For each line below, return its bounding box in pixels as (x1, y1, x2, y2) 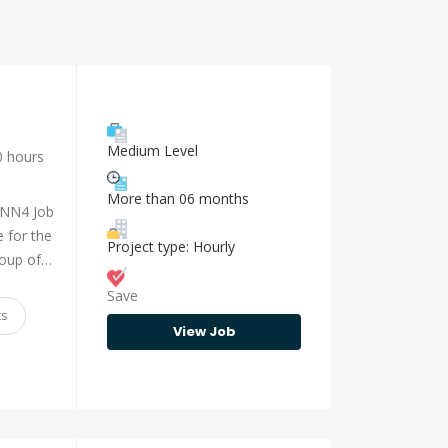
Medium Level (107, 141, 198, 161)
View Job (172, 322, 236, 342)
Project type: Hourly (107, 237, 235, 257)
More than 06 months (107, 189, 249, 209)
